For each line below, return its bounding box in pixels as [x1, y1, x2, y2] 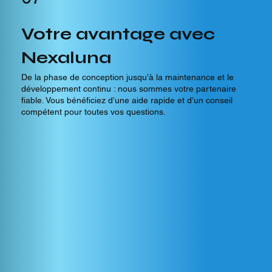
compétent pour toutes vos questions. [21, 107, 166, 117]
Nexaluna [21, 47, 111, 69]
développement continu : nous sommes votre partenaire [21, 84, 236, 94]
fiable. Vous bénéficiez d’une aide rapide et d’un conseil [21, 95, 233, 106]
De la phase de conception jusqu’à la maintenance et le [21, 72, 234, 83]
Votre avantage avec [21, 24, 215, 45]
